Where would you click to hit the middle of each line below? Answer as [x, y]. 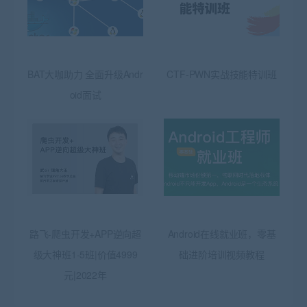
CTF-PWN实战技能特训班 [222, 74]
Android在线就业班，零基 [222, 233]
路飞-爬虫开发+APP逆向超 [85, 233]
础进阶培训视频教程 [222, 254]
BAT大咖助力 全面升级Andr [85, 74]
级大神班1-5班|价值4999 [85, 254]
